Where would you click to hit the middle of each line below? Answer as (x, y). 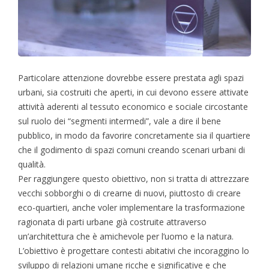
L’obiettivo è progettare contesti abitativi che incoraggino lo (134, 250)
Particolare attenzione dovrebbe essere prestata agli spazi (131, 77)
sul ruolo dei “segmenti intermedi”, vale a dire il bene (119, 121)
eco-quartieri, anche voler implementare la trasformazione (131, 207)
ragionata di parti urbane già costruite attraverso (112, 222)
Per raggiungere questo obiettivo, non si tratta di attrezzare (134, 178)
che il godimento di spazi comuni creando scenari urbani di (131, 150)
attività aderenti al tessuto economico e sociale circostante (133, 106)
